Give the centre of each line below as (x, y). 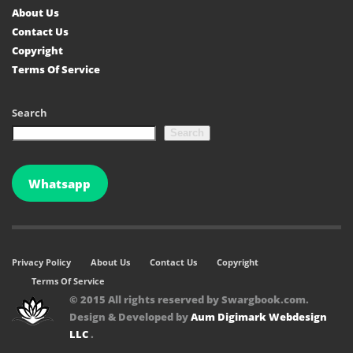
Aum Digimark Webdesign (259, 317)
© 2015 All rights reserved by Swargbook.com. (189, 300)
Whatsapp (60, 183)
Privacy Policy (41, 262)
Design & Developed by (130, 317)
